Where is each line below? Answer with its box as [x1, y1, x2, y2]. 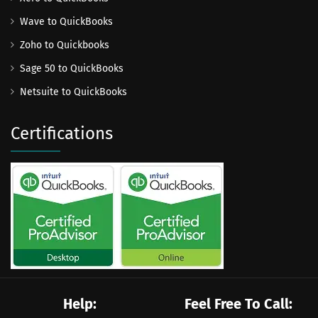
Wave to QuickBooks [20, 15, 113, 28]
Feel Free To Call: [185, 295, 292, 312]
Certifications [11, 123, 113, 143]
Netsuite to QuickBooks [20, 85, 127, 98]
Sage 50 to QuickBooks [20, 62, 124, 75]
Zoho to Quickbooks [20, 38, 109, 51]
